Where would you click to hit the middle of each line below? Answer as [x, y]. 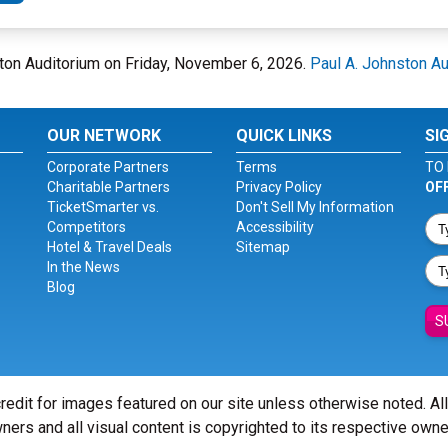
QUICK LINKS [283, 135]
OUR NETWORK [104, 135]
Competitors [87, 227]
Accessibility [274, 227]
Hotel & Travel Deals [110, 247]
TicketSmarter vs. [103, 207]
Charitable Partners [109, 187]
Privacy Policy [278, 187]
